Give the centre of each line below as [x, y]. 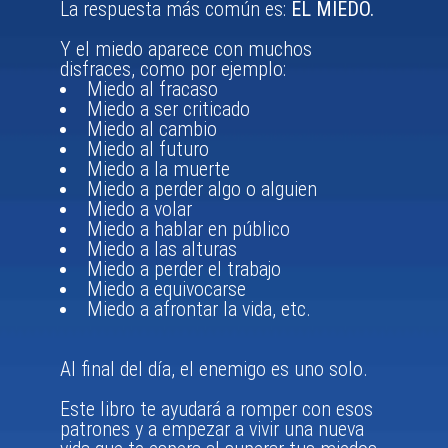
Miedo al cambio [152, 129]
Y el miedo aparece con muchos [186, 49]
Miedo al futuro [148, 149]
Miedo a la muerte [158, 169]
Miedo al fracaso [152, 89]
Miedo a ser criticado [168, 109]
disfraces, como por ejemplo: [173, 69]
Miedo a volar [139, 209]
